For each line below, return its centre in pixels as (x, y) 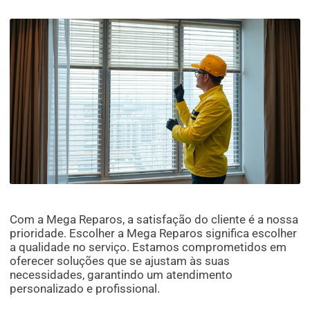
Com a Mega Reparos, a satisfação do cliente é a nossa (154, 220)
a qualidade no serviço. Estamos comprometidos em (148, 247)
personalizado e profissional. (85, 289)
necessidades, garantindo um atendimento (121, 275)
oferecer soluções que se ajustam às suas (120, 261)
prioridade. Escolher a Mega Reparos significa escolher (154, 234)
